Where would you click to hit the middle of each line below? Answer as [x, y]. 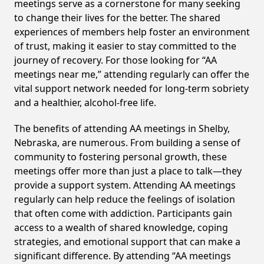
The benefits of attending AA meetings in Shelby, [122, 128]
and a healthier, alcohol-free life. [85, 103]
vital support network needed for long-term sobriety [131, 88]
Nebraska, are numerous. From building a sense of [127, 143]
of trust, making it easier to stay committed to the [125, 46]
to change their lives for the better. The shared [117, 18]
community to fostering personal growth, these [121, 157]
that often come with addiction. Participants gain [123, 213]
